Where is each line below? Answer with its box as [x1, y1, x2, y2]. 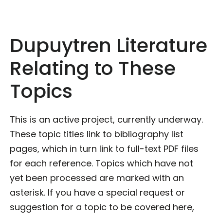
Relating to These [10, 54, 176, 82]
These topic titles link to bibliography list [10, 128, 183, 141]
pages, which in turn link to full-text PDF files [10, 143, 199, 155]
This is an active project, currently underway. [10, 113, 203, 126]
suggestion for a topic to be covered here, [10, 201, 194, 214]
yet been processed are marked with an [10, 172, 184, 184]
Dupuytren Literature [10, 32, 207, 59]
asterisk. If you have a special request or [10, 186, 185, 199]
